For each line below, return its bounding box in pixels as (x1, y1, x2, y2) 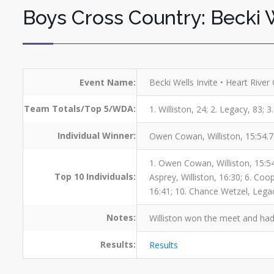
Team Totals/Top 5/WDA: (24, 102, 136, 114)
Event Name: (80, 76, 136, 88)
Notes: (106, 211, 136, 223)
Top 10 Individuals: (54, 170, 136, 182)
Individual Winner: (57, 129, 136, 141)
